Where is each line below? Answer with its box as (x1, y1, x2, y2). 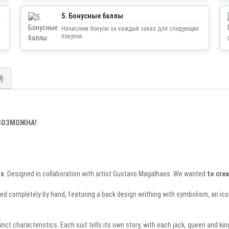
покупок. (61, 32, 84, 40)
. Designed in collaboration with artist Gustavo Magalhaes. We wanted (4, 169, 207, 178)
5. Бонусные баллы (61, 11, 123, 20)
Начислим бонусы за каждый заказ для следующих (61, 25, 199, 32)
